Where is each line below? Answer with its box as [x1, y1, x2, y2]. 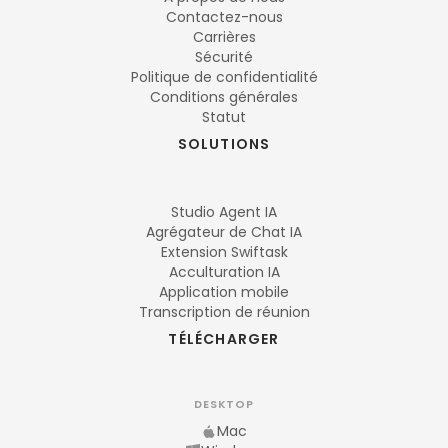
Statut [202, 107, 246, 127]
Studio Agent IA [171, 202, 277, 222]
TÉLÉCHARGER [168, 329, 280, 349]
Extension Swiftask [160, 242, 288, 262]
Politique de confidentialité [130, 67, 318, 87]
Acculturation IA [168, 262, 280, 282]
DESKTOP [194, 396, 254, 412]
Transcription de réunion [138, 302, 310, 322]
